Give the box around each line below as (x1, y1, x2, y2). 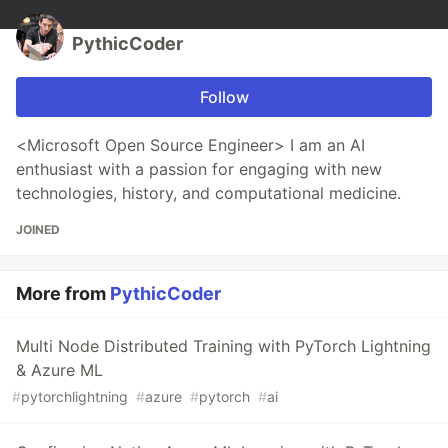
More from (16, 283, 110, 305)
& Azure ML (16, 360, 103, 381)
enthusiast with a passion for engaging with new (16, 159, 382, 180)
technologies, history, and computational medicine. (16, 183, 401, 204)
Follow (199, 87, 249, 108)
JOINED (16, 222, 60, 238)
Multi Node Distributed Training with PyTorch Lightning (16, 336, 431, 357)
